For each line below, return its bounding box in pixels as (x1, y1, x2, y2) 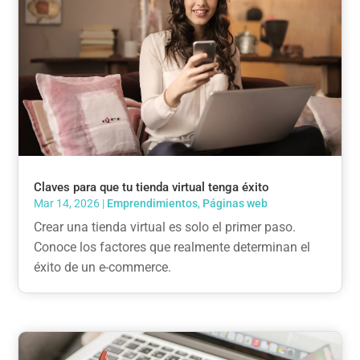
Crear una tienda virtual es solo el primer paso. (34, 219, 297, 235)
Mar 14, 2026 (34, 197, 100, 211)
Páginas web (202, 197, 268, 211)
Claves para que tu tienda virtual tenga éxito (34, 180, 270, 195)
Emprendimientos (107, 197, 198, 211)
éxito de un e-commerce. (34, 260, 172, 276)
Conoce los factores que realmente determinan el (34, 239, 311, 256)
